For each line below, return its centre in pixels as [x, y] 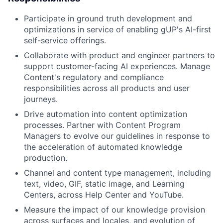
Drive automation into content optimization [106, 114]
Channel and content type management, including [117, 173]
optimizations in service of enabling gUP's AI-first [117, 30]
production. [46, 158]
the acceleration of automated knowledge [103, 147]
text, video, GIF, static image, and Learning [104, 184]
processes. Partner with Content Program [102, 125]
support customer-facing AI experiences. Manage [117, 66]
